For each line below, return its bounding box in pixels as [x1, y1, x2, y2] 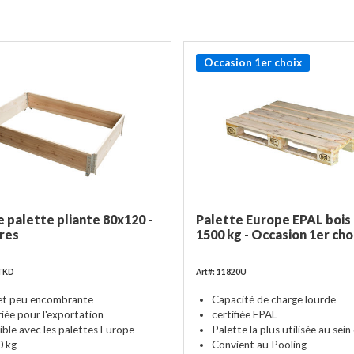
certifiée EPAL [211, 307, 277, 321]
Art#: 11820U [195, 267, 247, 277]
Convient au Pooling [211, 337, 307, 351]
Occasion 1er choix [203, 56, 302, 69]
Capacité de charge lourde [211, 292, 336, 306]
